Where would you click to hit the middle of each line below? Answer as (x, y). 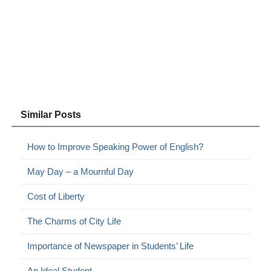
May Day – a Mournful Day (81, 171)
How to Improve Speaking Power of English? (116, 146)
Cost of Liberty (56, 196)
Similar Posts (51, 114)
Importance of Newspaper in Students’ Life (111, 246)
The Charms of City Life (74, 221)
